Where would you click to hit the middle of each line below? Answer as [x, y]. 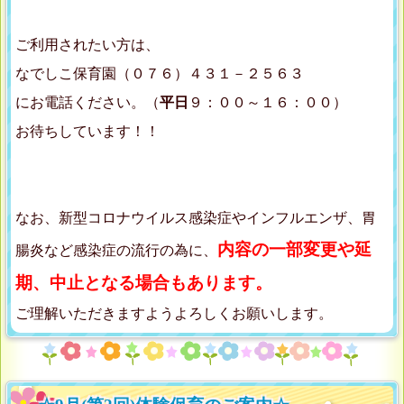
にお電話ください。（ [87, 103]
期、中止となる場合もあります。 [144, 283]
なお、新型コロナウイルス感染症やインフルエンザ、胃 [196, 218]
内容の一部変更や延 [294, 250]
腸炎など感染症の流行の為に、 [116, 251]
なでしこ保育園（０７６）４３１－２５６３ [160, 74]
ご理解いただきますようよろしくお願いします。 [174, 314]
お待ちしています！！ [87, 132]
